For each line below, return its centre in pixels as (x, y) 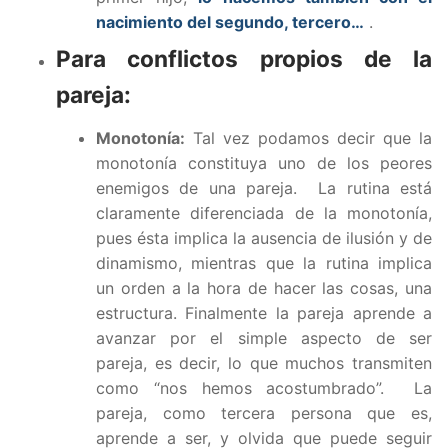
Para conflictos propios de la (244, 59)
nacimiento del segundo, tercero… (230, 22)
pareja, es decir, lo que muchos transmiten (264, 362)
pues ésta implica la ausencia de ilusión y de (264, 237)
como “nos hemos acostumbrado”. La (264, 387)
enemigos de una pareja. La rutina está (264, 187)
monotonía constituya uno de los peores (264, 162)
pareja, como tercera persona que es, (264, 412)
